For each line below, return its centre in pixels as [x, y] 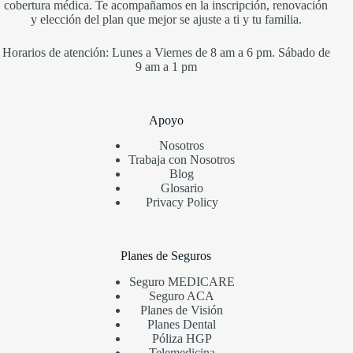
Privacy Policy [182, 203]
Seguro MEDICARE [182, 282]
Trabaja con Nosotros [182, 160]
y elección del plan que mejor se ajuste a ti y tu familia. [166, 19]
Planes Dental [182, 325]
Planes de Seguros [166, 256]
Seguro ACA [182, 296]
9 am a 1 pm [166, 66]
